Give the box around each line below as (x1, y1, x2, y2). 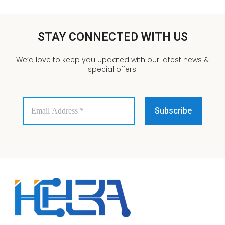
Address (23, 105, 54, 117)
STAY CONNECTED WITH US (37, 30, 188, 44)
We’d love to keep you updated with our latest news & (16, 54, 209, 65)
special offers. (87, 64, 138, 74)
